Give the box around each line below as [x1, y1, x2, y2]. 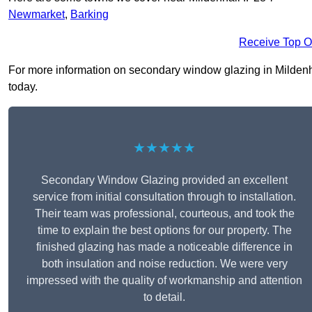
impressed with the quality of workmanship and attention [26, 274, 302, 287]
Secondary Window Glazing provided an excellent [41, 174, 288, 187]
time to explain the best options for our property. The [37, 224, 292, 237]
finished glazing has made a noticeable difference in [36, 241, 292, 253]
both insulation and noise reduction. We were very [41, 258, 288, 270]
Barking [70, 8, 109, 21]
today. [8, 81, 38, 93]
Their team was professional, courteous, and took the [34, 208, 295, 220]
